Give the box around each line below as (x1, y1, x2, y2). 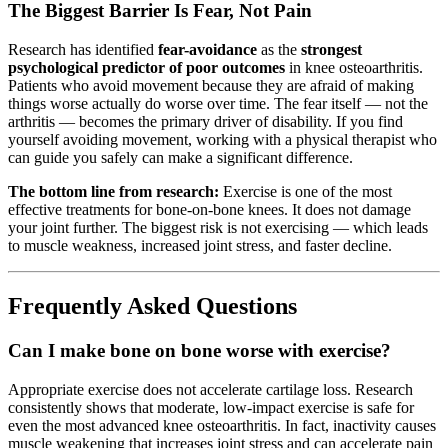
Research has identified (8, 41, 158, 59)
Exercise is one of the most (219, 183, 392, 201)
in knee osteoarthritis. (285, 59, 423, 77)
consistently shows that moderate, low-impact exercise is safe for (8, 398, 414, 416)
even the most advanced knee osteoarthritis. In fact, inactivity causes (8, 416, 436, 434)
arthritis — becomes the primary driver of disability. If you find (8, 113, 403, 131)
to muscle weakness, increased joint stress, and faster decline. (8, 237, 392, 255)
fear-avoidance (158, 41, 257, 59)
